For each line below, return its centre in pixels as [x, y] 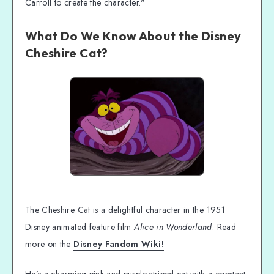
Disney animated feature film [80, 227]
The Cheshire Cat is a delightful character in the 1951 [125, 210]
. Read [224, 227]
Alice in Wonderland [173, 227]
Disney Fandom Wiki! [119, 244]
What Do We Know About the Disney [133, 35]
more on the [50, 244]
